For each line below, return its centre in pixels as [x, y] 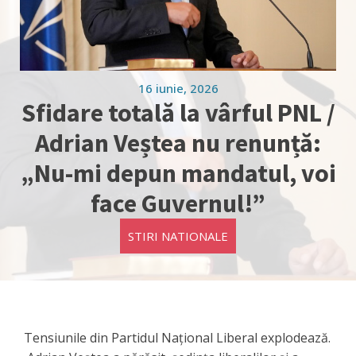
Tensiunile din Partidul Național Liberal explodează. [177, 338]
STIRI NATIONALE [178, 236]
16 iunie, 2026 [178, 89]
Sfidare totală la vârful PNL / [178, 113]
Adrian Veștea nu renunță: [178, 143]
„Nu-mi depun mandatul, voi [178, 174]
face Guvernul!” [178, 204]
